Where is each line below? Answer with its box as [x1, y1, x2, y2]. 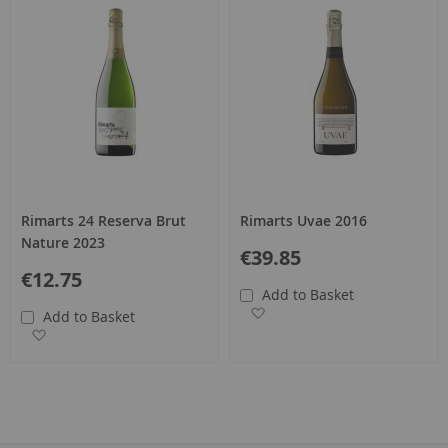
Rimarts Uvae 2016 [240, 210, 367, 230]
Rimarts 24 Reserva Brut [21, 210, 186, 230]
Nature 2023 [21, 232, 105, 252]
